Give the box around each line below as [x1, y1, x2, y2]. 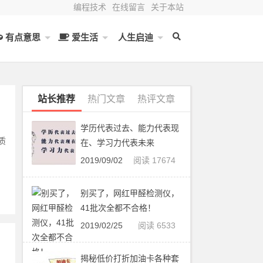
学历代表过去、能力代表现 [80, 123, 180, 133]
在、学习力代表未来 [80, 138, 155, 147]
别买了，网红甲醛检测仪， [80, 188, 180, 198]
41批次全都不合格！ [80, 203, 156, 213]
